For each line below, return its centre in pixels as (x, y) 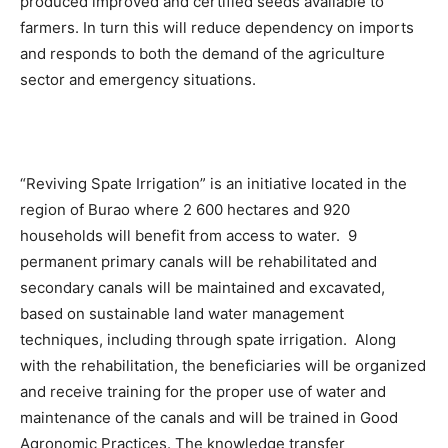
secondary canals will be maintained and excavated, (202, 287)
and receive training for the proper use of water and (203, 391)
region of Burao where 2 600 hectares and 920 (185, 209)
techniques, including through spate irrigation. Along (208, 339)
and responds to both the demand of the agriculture (202, 53)
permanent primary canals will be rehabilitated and (198, 261)
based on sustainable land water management (182, 313)
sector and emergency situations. (138, 79)
